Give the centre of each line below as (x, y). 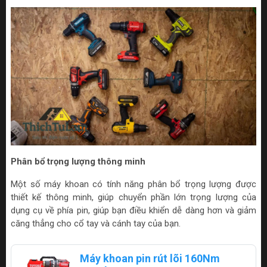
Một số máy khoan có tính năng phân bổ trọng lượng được (133, 184)
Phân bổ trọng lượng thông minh (78, 162)
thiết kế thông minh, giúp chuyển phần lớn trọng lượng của (133, 197)
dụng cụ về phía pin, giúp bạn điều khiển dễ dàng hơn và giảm (133, 210)
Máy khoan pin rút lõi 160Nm (150, 258)
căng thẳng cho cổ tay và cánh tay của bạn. (96, 223)
